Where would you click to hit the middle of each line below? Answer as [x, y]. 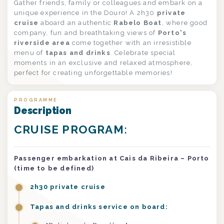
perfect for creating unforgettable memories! [93, 72]
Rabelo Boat [138, 22]
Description [43, 110]
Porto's [172, 32]
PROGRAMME [36, 99]
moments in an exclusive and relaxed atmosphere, [103, 62]
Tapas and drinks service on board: [99, 206]
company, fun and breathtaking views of [86, 32]
